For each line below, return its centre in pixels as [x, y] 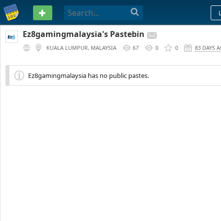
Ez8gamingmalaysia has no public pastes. [89, 75]
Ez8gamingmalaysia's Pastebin [84, 34]
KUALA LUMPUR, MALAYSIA [81, 48]
